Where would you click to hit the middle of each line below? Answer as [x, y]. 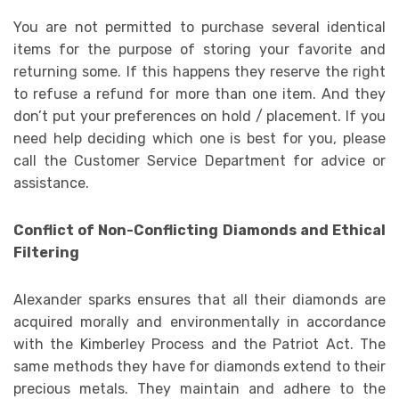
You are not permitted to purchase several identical [199, 28]
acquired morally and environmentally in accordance [199, 322]
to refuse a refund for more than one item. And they [199, 94]
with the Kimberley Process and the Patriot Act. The [199, 345]
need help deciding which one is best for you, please [199, 139]
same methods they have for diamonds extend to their [199, 367]
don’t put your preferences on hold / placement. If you [199, 117]
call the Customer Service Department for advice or [199, 161]
